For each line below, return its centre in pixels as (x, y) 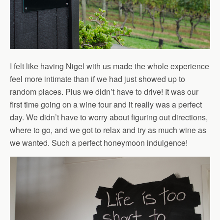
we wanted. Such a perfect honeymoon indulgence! (99, 143)
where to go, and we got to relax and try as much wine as (108, 130)
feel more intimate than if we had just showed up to (97, 79)
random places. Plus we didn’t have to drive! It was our (104, 92)
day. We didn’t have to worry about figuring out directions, (109, 117)
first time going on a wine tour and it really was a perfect (106, 105)
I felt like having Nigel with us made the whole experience (110, 66)
